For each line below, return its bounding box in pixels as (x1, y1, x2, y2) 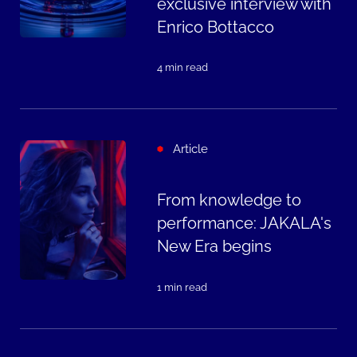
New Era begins (156, 237, 272, 257)
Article (173, 142, 209, 156)
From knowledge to (156, 191, 301, 210)
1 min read (156, 280, 207, 293)
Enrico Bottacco (156, 18, 274, 37)
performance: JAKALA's (156, 214, 331, 233)
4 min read (156, 61, 208, 74)
